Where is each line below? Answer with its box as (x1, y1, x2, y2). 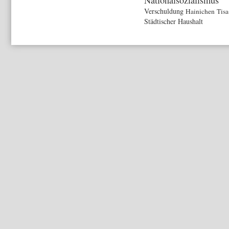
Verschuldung (144, 6, 184, 16)
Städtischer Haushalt (144, 16, 203, 26)
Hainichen (186, 6, 215, 16)
